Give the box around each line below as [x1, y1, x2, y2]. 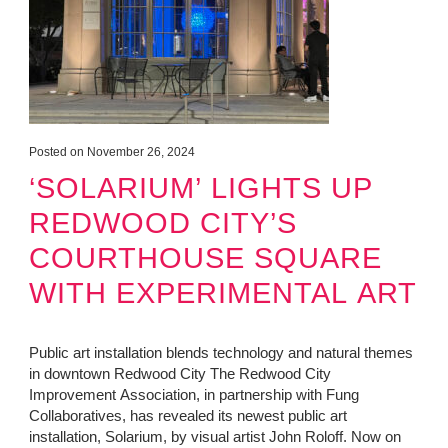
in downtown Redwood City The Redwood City [28, 365, 331, 383]
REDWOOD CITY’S [28, 205, 297, 239]
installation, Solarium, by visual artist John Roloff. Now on [28, 428, 401, 446]
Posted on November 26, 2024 [28, 144, 195, 159]
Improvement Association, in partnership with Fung [28, 386, 359, 404]
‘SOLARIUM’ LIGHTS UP [28, 170, 373, 204]
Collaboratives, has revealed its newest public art [28, 407, 347, 425]
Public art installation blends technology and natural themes [28, 344, 413, 362]
